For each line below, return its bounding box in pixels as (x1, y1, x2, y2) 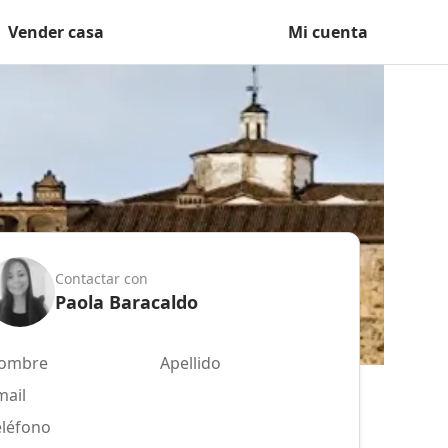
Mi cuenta (288, 21, 368, 43)
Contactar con (55, 268, 148, 288)
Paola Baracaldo (55, 289, 198, 314)
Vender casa (8, 21, 104, 43)
